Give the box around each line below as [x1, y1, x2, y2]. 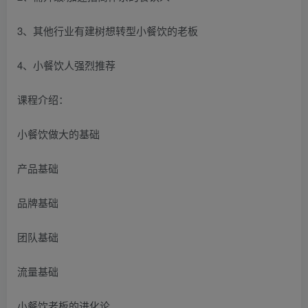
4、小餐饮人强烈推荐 [17, 57, 115, 72]
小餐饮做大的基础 [17, 126, 100, 141]
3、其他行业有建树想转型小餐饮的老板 [17, 23, 198, 38]
